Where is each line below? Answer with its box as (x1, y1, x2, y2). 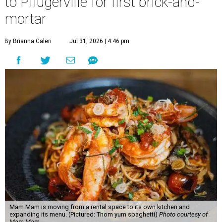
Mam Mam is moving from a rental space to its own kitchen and (9, 203, 190, 211)
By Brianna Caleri (4, 38, 52, 45)
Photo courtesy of (159, 211, 208, 219)
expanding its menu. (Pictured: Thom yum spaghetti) (9, 211, 159, 219)
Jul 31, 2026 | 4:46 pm (69, 38, 129, 45)
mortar (5, 10, 46, 28)
